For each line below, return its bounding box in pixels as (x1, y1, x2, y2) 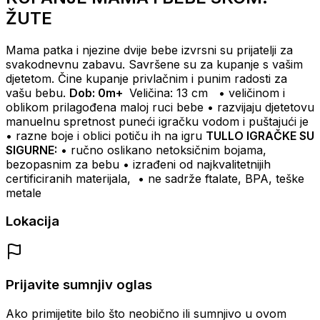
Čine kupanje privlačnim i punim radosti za (58, 71, 287, 86)
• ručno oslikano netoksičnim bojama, (61, 142, 266, 157)
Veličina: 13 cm (129, 85, 208, 100)
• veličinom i (219, 85, 285, 100)
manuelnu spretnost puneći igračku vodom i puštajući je (6, 114, 309, 129)
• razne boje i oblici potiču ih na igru (6, 128, 202, 143)
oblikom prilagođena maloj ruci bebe (6, 99, 204, 114)
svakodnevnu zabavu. (6, 56, 129, 71)
